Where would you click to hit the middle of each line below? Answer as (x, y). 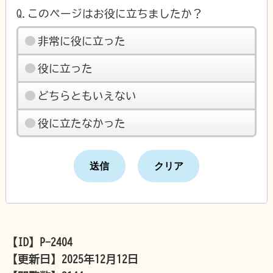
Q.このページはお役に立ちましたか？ (110, 14)
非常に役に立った (81, 41)
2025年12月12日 (100, 259)
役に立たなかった (81, 123)
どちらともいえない (87, 95)
